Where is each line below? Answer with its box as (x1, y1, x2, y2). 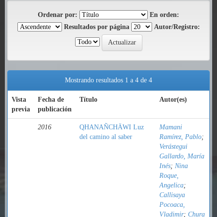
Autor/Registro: (154, 23, 200, 31)
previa (12, 106, 30, 113)
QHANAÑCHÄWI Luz (79, 124, 144, 131)
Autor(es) (159, 96, 187, 103)
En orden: (150, 11, 179, 18)
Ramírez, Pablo (159, 133, 201, 140)
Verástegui (159, 143, 187, 150)
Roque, (159, 172, 179, 179)
